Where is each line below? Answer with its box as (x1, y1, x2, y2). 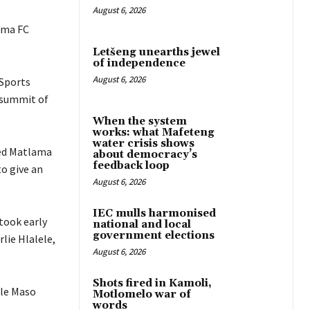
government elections (93, 229, 215, 243)
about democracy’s (93, 148, 197, 162)
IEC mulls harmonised (93, 207, 216, 221)
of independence (93, 57, 185, 71)
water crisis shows (93, 137, 194, 151)
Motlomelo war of (93, 288, 191, 302)
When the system (93, 115, 187, 129)
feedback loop (93, 159, 170, 173)
